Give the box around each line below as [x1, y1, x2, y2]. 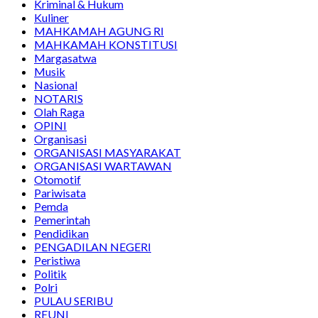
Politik [34, 267, 67, 281]
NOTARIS [34, 92, 83, 106]
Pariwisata [34, 186, 86, 200]
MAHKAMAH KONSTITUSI [34, 38, 177, 52]
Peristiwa [34, 253, 80, 268]
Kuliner [34, 11, 69, 25]
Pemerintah [34, 213, 90, 227]
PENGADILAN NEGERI [34, 240, 151, 254]
